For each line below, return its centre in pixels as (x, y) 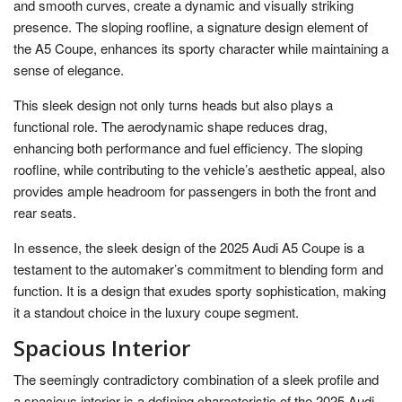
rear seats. (45, 213)
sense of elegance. (69, 70)
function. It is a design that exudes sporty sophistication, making (200, 291)
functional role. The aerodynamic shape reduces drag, (170, 127)
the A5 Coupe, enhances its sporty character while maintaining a (201, 48)
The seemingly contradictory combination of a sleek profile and (196, 380)
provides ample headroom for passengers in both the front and (195, 191)
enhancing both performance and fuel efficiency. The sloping (188, 148)
